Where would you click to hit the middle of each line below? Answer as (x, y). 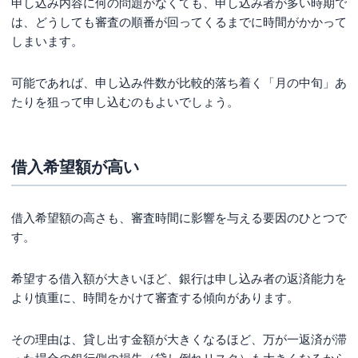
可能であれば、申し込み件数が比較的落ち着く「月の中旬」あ (179, 82)
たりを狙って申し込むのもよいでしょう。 (125, 101)
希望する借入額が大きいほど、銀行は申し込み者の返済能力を (179, 278)
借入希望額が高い (75, 167)
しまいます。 (47, 41)
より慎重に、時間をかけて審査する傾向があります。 (155, 297)
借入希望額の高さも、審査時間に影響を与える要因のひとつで (179, 217)
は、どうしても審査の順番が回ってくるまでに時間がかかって (179, 22)
